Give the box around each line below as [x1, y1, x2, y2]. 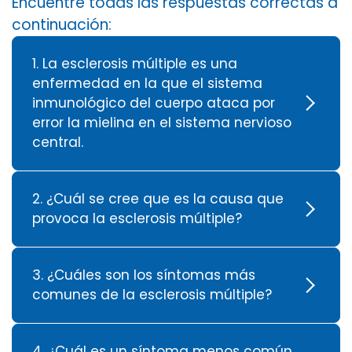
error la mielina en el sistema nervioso [32, 112, 291, 132]
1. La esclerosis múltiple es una [32, 53, 237, 73]
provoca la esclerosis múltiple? [32, 208, 242, 228]
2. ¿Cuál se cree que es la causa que [32, 189, 284, 208]
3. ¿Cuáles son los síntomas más [32, 265, 255, 284]
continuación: [12, 13, 112, 35]
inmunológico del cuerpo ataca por [32, 93, 275, 112]
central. [32, 132, 83, 152]
